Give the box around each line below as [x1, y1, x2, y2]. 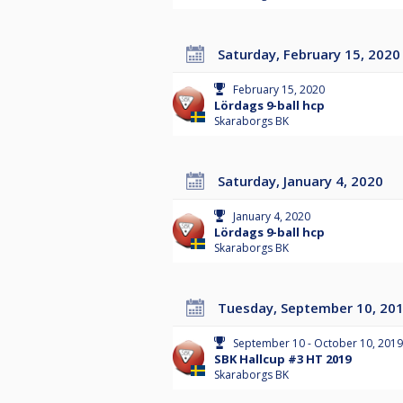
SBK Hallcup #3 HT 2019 [214, 351, 351, 368]
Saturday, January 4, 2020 [225, 172, 383, 191]
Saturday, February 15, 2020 [225, 45, 400, 64]
